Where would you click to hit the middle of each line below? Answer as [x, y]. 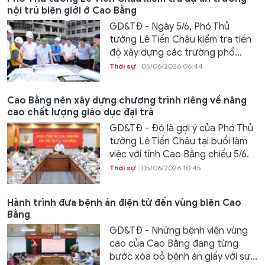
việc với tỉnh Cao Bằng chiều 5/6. [179, 155]
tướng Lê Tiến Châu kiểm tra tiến [180, 39]
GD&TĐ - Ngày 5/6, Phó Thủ [169, 26]
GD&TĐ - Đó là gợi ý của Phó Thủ [181, 129]
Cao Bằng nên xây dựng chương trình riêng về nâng [127, 101]
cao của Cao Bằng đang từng [174, 243]
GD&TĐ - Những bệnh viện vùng [178, 230]
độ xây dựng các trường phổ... [175, 52]
